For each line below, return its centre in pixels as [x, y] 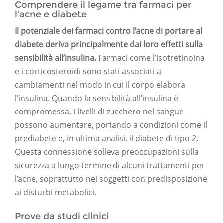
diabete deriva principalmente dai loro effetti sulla [109, 45]
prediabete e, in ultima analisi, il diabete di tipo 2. [107, 139]
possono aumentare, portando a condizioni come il [111, 125]
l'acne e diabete [51, 15]
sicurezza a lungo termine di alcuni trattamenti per [110, 166]
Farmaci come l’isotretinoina [150, 58]
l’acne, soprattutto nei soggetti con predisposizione [111, 179]
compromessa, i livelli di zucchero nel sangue [99, 112]
